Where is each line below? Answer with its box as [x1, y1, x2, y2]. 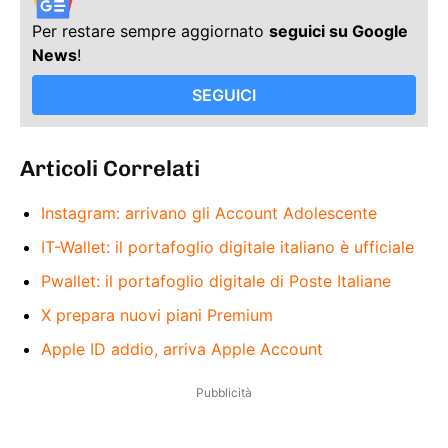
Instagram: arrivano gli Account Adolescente [41, 202, 377, 223]
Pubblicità [196, 384, 252, 400]
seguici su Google [269, 20, 408, 41]
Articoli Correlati [20, 154, 200, 182]
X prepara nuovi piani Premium [41, 304, 273, 325]
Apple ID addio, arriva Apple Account [41, 338, 323, 359]
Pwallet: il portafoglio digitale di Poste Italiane [41, 270, 391, 291]
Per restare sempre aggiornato [32, 20, 269, 41]
